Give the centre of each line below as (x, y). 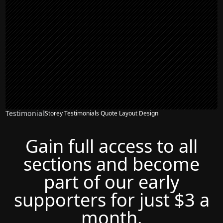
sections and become (111, 164)
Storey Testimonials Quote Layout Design (102, 113)
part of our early (111, 182)
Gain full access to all (111, 146)
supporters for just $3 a (111, 200)
